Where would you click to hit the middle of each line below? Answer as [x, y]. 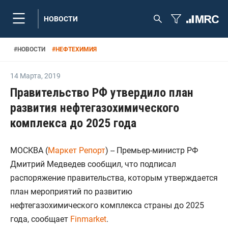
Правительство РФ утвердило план [102, 93]
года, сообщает [40, 219]
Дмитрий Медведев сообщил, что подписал [93, 164]
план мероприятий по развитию [71, 192]
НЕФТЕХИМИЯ [76, 49]
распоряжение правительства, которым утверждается [114, 178]
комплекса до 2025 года [73, 123]
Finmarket [88, 219]
